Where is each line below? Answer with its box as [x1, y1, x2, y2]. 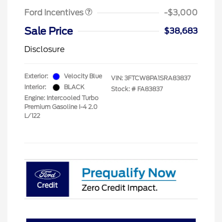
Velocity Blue [64, 72, 102, 80]
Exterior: [24, 72, 48, 80]
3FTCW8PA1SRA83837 [124, 74, 190, 82]
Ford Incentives [24, 8, 85, 18]
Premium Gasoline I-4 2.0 [24, 103, 98, 111]
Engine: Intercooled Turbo [24, 94, 99, 102]
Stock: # [111, 85, 136, 93]
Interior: [24, 83, 46, 91]
